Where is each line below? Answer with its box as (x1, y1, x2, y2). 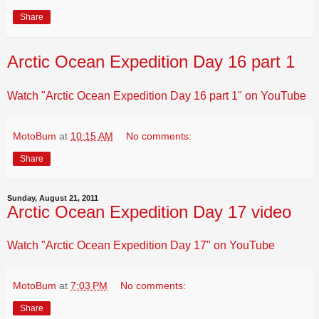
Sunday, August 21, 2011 (7, 193, 98, 202)
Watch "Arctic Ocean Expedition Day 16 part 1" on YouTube (7, 89, 306, 102)
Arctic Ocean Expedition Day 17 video (7, 202, 291, 221)
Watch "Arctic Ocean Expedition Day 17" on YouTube (7, 239, 275, 252)
